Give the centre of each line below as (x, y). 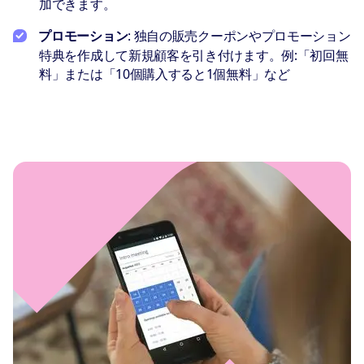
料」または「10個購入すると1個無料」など (165, 74)
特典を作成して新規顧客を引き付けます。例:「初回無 (194, 56)
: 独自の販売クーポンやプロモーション (239, 36)
